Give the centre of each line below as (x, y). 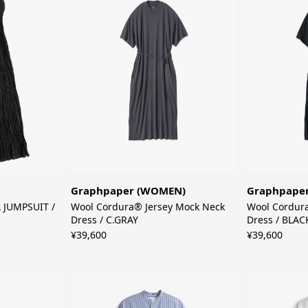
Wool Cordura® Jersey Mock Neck (148, 207)
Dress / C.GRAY (105, 220)
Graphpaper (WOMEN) (129, 191)
